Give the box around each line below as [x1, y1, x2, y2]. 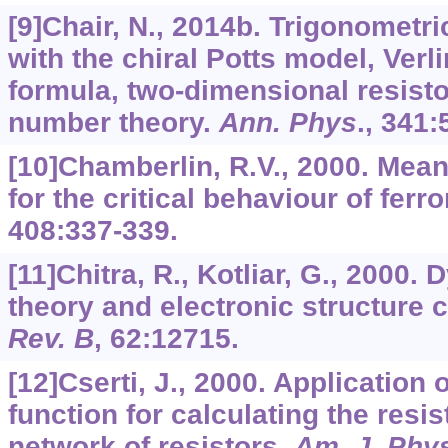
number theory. [7, 107, 219, 139]
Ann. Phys [218, 107, 357, 139]
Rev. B [7, 323, 94, 355]
